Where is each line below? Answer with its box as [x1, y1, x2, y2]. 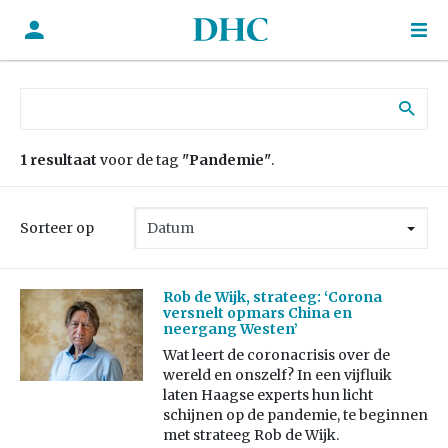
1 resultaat [20, 151, 97, 169]
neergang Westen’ [162, 320, 298, 339]
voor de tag [97, 151, 182, 169]
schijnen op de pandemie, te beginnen [162, 406, 428, 425]
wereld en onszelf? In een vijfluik [162, 366, 392, 385]
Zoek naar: [19, 88, 93, 106]
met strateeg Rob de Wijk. [162, 426, 342, 445]
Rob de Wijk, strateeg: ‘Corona [162, 288, 382, 307]
